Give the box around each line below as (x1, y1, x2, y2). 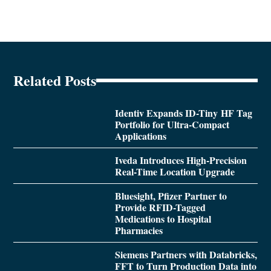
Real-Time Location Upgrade (114, 164, 235, 178)
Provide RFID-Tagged (114, 200, 206, 214)
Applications (114, 128, 166, 143)
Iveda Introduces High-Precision (114, 152, 247, 167)
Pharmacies (114, 223, 163, 237)
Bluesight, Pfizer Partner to (114, 188, 227, 203)
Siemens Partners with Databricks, (114, 247, 257, 261)
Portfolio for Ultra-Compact (114, 117, 229, 131)
